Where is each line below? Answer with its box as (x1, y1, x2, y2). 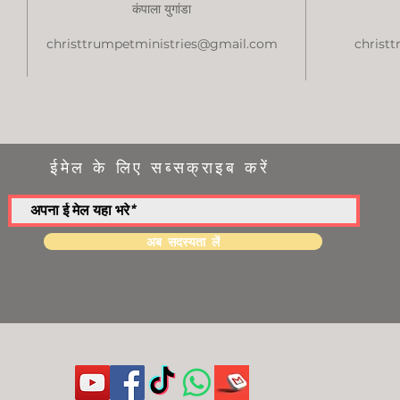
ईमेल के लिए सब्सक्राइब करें (50, 159, 271, 177)
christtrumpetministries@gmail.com (46, 36, 278, 52)
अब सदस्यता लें (146, 232, 220, 250)
